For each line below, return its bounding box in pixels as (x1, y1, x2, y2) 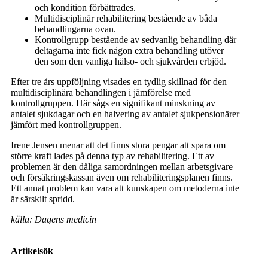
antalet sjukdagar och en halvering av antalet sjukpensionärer (11, 109, 239, 119)
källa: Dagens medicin (11, 214, 96, 224)
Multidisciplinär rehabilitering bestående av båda (35, 13, 217, 23)
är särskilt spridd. (11, 194, 75, 204)
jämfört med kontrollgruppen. (11, 120, 121, 130)
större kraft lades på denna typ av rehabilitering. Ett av (11, 151, 214, 161)
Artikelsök (11, 246, 53, 256)
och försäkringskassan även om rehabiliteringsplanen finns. (11, 172, 233, 182)
